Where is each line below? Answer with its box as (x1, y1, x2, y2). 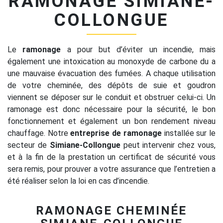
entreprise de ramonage (70, 128, 162, 138)
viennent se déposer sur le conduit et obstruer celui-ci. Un (7, 93, 216, 103)
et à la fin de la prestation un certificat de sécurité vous (7, 152, 216, 162)
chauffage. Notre (7, 128, 71, 138)
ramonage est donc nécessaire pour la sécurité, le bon (7, 105, 216, 114)
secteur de (7, 140, 50, 150)
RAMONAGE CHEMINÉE (36, 203, 187, 218)
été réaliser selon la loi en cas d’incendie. (7, 176, 149, 186)
